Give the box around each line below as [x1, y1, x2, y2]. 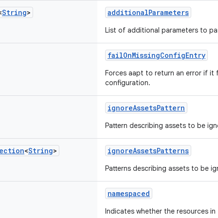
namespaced [108, 189, 150, 198]
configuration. [105, 78, 150, 87]
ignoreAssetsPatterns [108, 146, 189, 155]
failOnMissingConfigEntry [108, 51, 205, 60]
